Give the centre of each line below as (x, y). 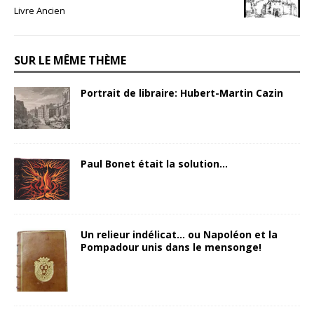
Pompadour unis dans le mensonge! (171, 247)
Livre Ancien (40, 10)
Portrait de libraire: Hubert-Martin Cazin (182, 93)
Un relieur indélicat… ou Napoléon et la (179, 234)
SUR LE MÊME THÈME (70, 60)
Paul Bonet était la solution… (154, 163)
